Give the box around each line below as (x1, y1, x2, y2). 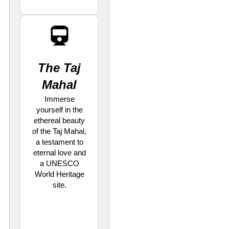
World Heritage (34, 170, 84, 179)
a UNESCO (39, 159, 79, 168)
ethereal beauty (34, 116, 85, 125)
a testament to (35, 138, 83, 147)
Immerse (44, 95, 75, 104)
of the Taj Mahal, (32, 127, 86, 136)
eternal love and (33, 148, 86, 157)
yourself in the (36, 105, 83, 114)
